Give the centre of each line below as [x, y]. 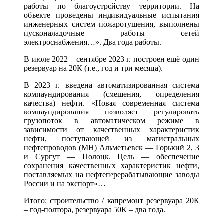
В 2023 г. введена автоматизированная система [111, 85]
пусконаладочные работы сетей [111, 33]
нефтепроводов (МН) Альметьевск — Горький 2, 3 [111, 147]
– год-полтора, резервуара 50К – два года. [95, 209]
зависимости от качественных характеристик [111, 129]
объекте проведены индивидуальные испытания [111, 15]
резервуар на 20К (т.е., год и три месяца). [93, 68]
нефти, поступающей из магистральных [111, 138]
